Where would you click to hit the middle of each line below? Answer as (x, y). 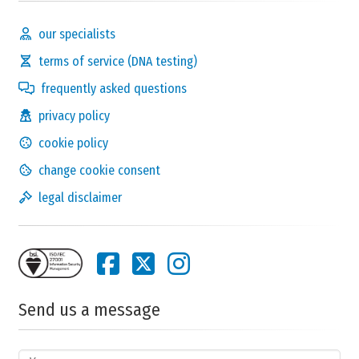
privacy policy (74, 115)
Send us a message (89, 309)
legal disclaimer (80, 197)
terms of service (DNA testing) (118, 61)
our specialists (77, 34)
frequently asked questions (114, 88)
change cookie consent (99, 170)
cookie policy (73, 143)
